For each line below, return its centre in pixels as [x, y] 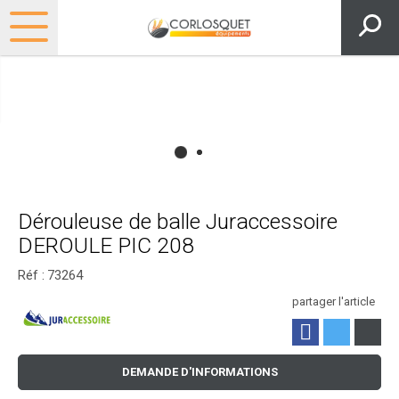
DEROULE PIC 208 [106, 246]
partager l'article [334, 302]
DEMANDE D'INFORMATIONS [199, 372]
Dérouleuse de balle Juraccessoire [178, 222]
